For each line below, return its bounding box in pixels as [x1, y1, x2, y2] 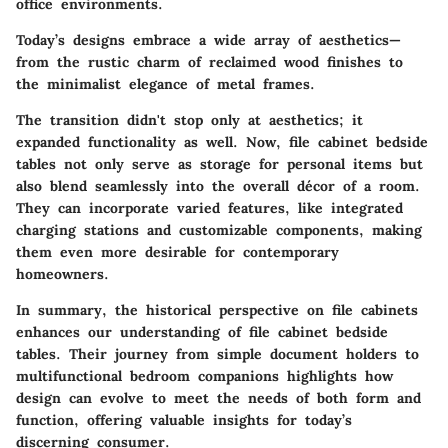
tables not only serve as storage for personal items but [16, 155, 423, 173]
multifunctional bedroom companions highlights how [16, 367, 393, 385]
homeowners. [16, 265, 109, 283]
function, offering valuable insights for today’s [16, 411, 352, 429]
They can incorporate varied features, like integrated [16, 199, 403, 217]
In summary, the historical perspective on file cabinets [16, 301, 418, 319]
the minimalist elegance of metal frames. [16, 75, 315, 93]
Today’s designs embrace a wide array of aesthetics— [16, 31, 401, 49]
